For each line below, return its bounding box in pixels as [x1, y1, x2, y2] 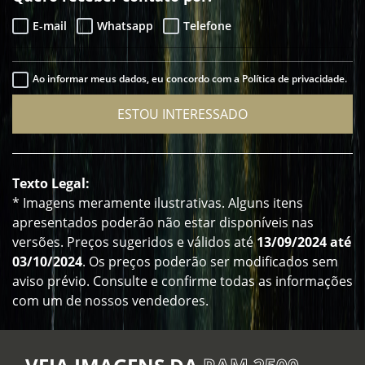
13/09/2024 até [257, 233, 351, 252]
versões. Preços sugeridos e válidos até [12, 233, 257, 252]
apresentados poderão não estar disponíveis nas [12, 213, 314, 232]
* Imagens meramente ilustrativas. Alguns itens [12, 194, 303, 213]
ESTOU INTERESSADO [117, 105, 248, 124]
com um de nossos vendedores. [12, 292, 209, 310]
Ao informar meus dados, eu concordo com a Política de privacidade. [33, 72, 347, 86]
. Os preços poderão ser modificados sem [82, 253, 338, 271]
